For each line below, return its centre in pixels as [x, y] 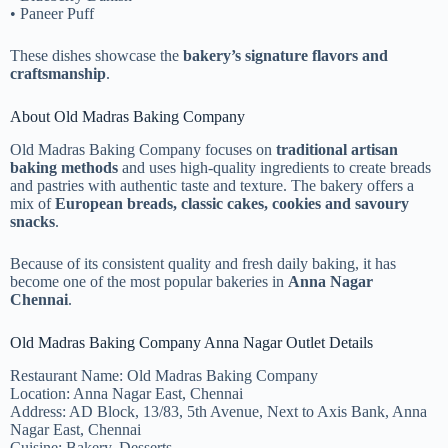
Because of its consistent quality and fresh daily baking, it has [203, 263]
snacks [32, 221]
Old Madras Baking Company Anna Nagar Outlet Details [191, 342]
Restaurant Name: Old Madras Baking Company [164, 375]
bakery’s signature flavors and [285, 56]
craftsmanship [58, 74]
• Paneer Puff [52, 14]
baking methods [64, 167]
